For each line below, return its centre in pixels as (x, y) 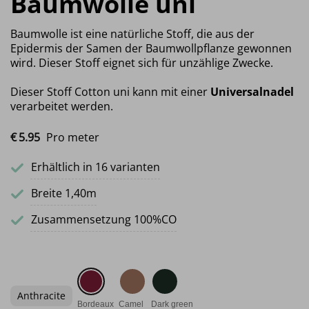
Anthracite (41, 296)
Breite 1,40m (64, 193)
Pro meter (73, 138)
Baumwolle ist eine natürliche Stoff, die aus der (132, 34)
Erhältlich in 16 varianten (96, 167)
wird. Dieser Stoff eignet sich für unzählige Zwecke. (142, 63)
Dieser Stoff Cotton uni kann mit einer (110, 92)
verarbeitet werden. (62, 107)
